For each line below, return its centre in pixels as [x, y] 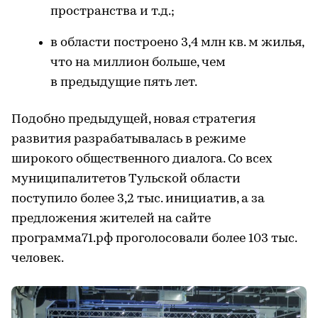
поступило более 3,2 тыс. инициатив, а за [138, 199]
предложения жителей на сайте [111, 219]
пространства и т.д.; [113, 11]
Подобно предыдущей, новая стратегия [133, 119]
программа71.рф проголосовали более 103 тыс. [154, 238]
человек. [38, 258]
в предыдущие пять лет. [124, 82]
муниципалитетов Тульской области [126, 179]
